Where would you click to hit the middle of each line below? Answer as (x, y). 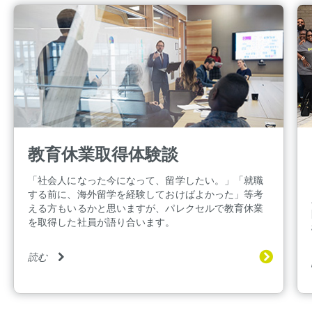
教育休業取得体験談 (103, 153)
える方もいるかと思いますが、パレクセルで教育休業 (146, 208)
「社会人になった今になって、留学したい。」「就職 (146, 180)
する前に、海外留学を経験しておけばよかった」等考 (146, 194)
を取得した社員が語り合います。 (102, 221)
